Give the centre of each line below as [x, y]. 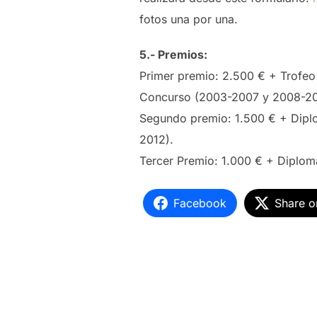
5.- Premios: [173, 55]
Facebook [200, 203]
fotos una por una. [189, 19]
